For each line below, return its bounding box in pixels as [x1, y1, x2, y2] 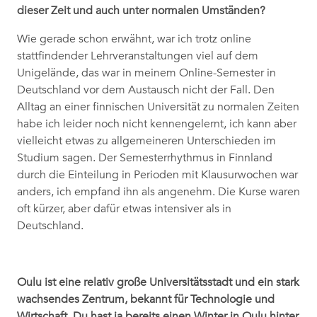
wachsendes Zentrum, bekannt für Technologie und [17, 292, 275, 307]
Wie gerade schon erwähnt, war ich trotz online [17, 32, 251, 47]
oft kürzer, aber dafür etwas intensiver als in [17, 202, 231, 217]
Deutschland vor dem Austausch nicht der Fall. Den [17, 83, 275, 98]
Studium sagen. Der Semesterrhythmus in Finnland [17, 151, 272, 166]
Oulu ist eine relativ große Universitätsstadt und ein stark [17, 275, 299, 290]
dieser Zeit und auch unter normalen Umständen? [17, 4, 265, 18]
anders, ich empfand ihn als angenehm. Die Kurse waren [17, 185, 300, 200]
